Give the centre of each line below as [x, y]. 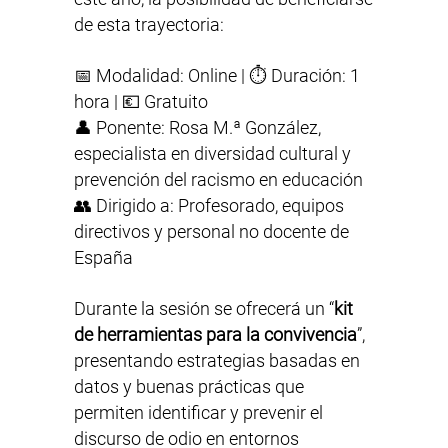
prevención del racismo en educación [218, 180]
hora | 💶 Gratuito [141, 102]
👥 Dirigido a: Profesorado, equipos [209, 206]
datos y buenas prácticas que [189, 387]
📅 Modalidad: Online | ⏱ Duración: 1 [217, 76]
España [103, 258]
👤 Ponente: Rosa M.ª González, [197, 128]
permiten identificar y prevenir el [198, 413]
